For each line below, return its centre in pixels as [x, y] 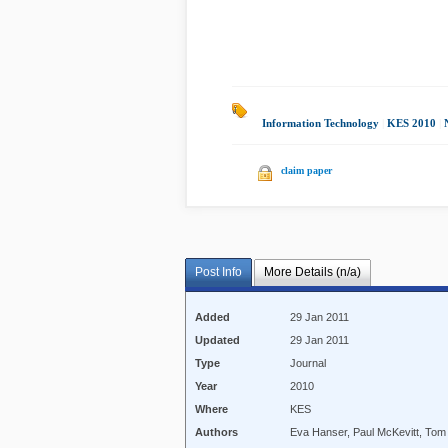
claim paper [306, 170]
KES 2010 [411, 123]
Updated [218, 340]
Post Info [218, 272]
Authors [217, 432]
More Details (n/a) [312, 272]
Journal [308, 363]
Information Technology [320, 123]
